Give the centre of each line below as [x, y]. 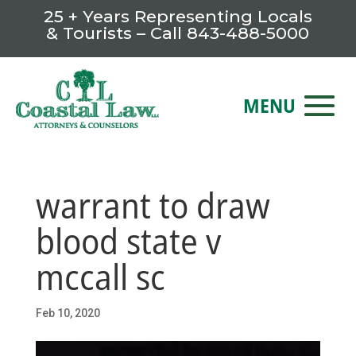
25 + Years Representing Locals [178, 16]
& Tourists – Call [117, 33]
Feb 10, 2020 [68, 313]
